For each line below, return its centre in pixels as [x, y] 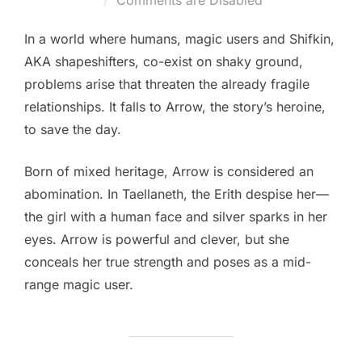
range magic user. [79, 285]
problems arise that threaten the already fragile [167, 84]
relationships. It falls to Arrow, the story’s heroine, [175, 107]
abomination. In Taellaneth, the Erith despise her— [177, 194]
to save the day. [73, 130]
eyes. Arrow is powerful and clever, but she [157, 240]
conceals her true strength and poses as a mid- [168, 262]
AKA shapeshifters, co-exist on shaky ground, [164, 62]
